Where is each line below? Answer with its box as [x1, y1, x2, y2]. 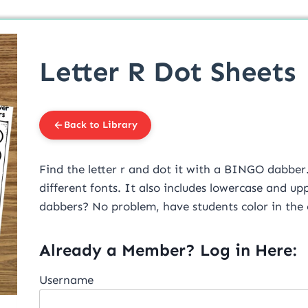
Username [39, 273, 93, 287]
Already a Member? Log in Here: [39, 240, 296, 261]
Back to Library [64, 119, 137, 131]
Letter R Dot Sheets [39, 55, 296, 89]
